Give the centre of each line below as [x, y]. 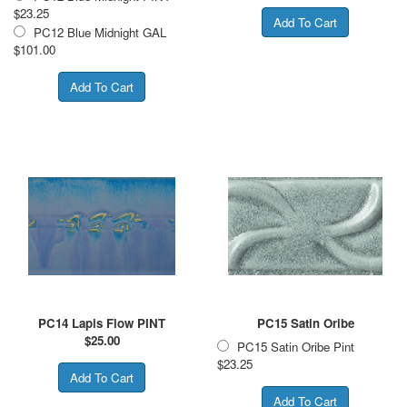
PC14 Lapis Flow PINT [102, 323]
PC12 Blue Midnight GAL [100, 32]
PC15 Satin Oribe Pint [296, 346]
